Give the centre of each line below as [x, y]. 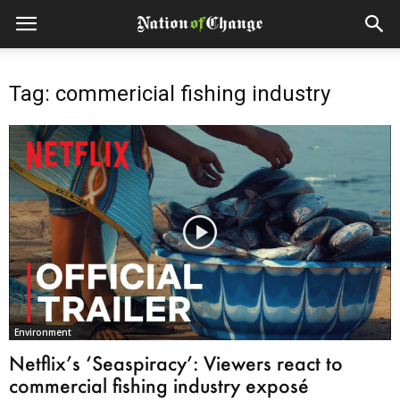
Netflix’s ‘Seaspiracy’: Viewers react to [176, 362]
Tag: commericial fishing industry [170, 94]
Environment [43, 332]
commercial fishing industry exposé [159, 385]
